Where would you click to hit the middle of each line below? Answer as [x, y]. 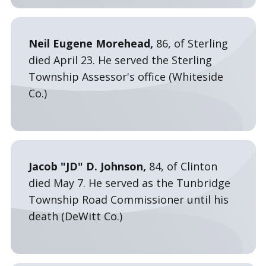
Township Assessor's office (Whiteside [126, 77]
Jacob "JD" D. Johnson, [87, 166]
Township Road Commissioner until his [128, 199]
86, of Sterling [192, 43]
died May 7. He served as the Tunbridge [129, 183]
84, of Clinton [181, 166]
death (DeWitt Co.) [75, 216]
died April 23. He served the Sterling [120, 60]
